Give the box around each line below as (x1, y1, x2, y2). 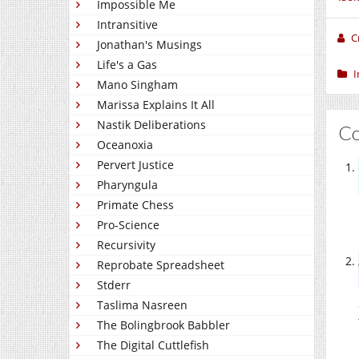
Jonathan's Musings (97, 37, 202, 52)
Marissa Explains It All (97, 97, 215, 112)
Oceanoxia (97, 137, 153, 152)
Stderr (97, 277, 131, 292)
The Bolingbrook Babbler (97, 317, 230, 333)
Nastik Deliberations (97, 117, 206, 132)
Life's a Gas (97, 57, 157, 72)
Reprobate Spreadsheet (97, 257, 224, 272)
